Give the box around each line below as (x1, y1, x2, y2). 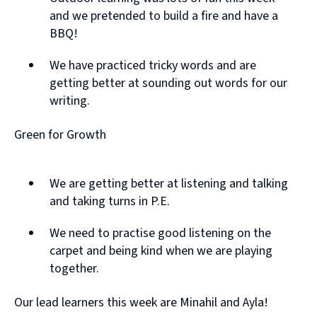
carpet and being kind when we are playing (50, 242, 272, 260)
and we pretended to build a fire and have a (50, 7, 278, 25)
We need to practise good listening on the (50, 224, 271, 243)
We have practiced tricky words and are (50, 57, 256, 75)
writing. (50, 92, 90, 110)
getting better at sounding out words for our (50, 74, 287, 93)
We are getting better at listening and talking (50, 175, 288, 193)
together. (50, 260, 99, 278)
